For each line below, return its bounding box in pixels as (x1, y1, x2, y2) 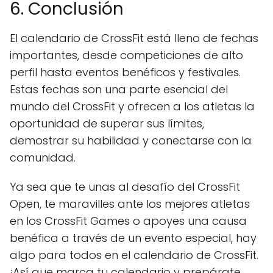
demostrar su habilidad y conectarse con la (10, 132, 252, 148)
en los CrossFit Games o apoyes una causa (10, 213, 247, 229)
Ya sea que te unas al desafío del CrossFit (10, 179, 240, 194)
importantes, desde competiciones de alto (10, 47, 243, 63)
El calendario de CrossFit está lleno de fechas (10, 30, 258, 46)
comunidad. (10, 149, 76, 165)
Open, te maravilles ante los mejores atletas (10, 196, 250, 211)
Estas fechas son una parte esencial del (10, 81, 228, 97)
